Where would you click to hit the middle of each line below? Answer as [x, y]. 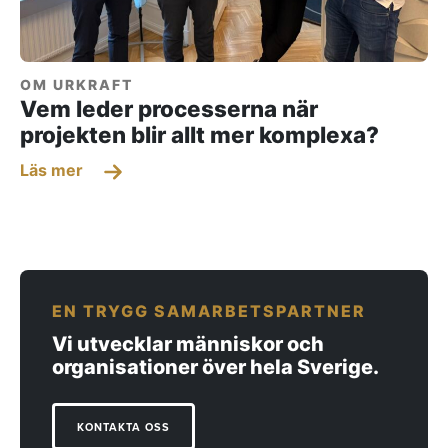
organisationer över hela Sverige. [215, 367]
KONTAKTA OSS [123, 428]
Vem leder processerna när [169, 109]
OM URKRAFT [76, 85]
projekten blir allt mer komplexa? [199, 135]
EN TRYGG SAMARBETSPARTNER [209, 311]
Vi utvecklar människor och [188, 344]
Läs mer [53, 170]
